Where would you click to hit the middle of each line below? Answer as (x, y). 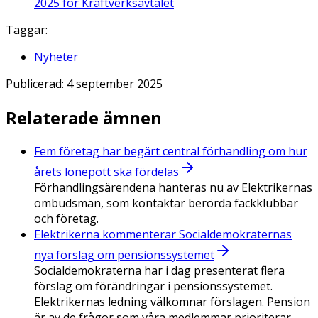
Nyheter (56, 57)
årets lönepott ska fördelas (106, 172)
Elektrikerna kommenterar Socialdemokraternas (163, 234)
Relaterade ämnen (84, 118)
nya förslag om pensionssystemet (124, 255)
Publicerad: (36, 84)
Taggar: (27, 30)
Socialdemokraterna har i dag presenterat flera (159, 270)
